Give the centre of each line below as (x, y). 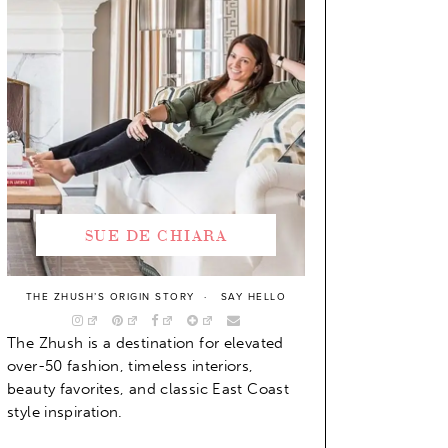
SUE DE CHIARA (156, 234)
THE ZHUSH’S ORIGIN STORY (110, 296)
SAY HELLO (253, 296)
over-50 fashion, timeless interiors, (130, 365)
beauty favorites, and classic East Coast (148, 388)
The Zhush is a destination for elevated (145, 342)
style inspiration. (65, 411)
